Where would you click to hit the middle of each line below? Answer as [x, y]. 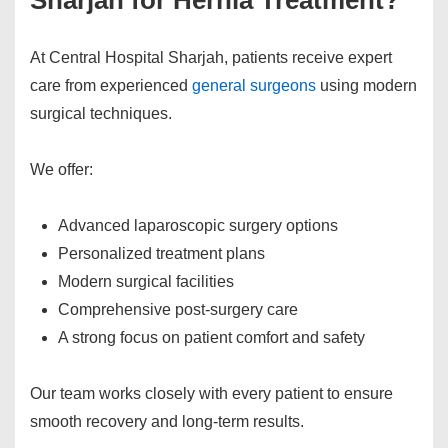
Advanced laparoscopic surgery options [198, 226]
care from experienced [111, 86]
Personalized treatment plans [161, 254]
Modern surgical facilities [146, 282]
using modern [366, 86]
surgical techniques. [101, 114]
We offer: [61, 170]
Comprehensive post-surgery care [178, 310]
